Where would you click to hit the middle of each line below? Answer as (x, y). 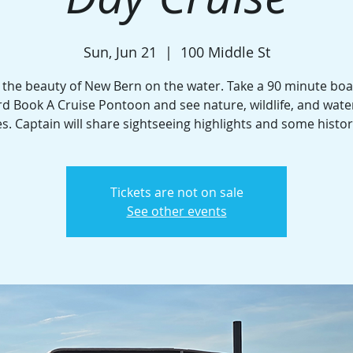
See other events (176, 211)
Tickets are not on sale (176, 192)
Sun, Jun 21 (120, 52)
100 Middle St (225, 52)
